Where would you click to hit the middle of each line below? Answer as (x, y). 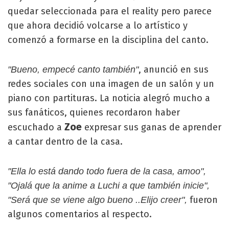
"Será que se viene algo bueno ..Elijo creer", (97, 200)
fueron (202, 200)
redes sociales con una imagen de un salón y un (111, 84)
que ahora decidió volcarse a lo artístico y (98, 26)
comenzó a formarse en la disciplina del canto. (108, 40)
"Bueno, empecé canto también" (73, 70)
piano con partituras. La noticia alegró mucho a (109, 98)
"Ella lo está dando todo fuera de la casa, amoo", (107, 171)
